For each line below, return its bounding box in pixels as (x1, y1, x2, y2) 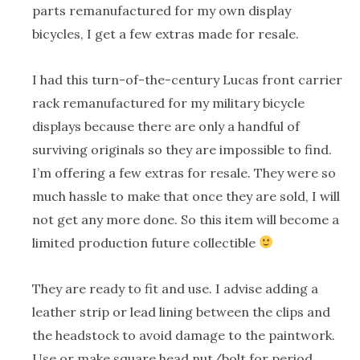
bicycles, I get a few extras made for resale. (32, 25, 299, 42)
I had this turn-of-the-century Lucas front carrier (32, 71, 342, 88)
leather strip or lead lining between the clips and (32, 303, 330, 320)
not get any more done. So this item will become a (32, 211, 339, 227)
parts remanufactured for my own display (32, 2, 291, 18)
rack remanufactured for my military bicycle (32, 94, 305, 111)
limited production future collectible (32, 234, 259, 251)
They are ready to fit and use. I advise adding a (32, 280, 318, 297)
